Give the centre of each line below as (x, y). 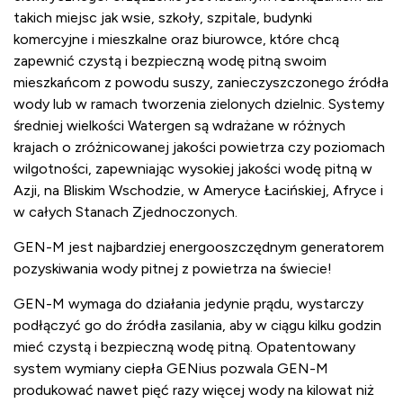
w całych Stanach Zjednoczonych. (125, 212)
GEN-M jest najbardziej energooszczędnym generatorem (199, 247)
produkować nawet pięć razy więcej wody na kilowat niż (194, 390)
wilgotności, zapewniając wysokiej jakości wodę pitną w (193, 169)
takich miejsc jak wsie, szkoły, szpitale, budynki (163, 18)
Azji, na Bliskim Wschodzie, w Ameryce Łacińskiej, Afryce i (198, 191)
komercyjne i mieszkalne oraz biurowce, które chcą (176, 40)
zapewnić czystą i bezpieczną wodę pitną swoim (170, 61)
